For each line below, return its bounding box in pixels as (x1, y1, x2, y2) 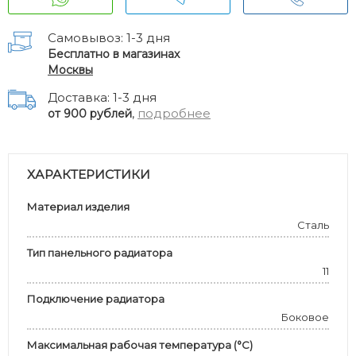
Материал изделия (27, 200, 130, 213)
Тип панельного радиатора (27, 246, 172, 259)
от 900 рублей (48, 106, 132, 121)
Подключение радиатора (27, 292, 164, 305)
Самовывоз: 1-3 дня (48, 30, 170, 45)
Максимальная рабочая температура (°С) (27, 339, 253, 351)
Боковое (281, 311, 329, 323)
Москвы (48, 63, 93, 77)
